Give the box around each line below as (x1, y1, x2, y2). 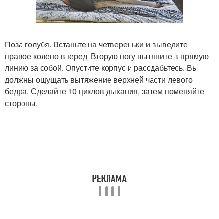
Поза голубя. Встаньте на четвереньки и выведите (5, 39, 188, 50)
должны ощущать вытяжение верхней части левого (5, 74, 193, 86)
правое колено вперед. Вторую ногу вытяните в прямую (5, 50, 209, 62)
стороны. (5, 97, 38, 109)
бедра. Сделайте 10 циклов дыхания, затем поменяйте (5, 86, 204, 97)
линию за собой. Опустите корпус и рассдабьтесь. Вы (5, 62, 198, 74)
